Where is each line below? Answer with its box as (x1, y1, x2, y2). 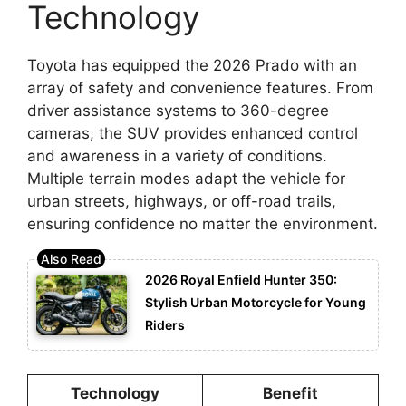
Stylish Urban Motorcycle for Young (145, 294, 366, 310)
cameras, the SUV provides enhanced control (27, 124, 358, 143)
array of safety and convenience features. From (27, 79, 373, 98)
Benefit (263, 383, 318, 402)
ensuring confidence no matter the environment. (27, 215, 378, 234)
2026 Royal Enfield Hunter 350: (145, 271, 337, 287)
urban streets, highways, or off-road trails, (27, 192, 336, 211)
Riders (145, 316, 185, 333)
